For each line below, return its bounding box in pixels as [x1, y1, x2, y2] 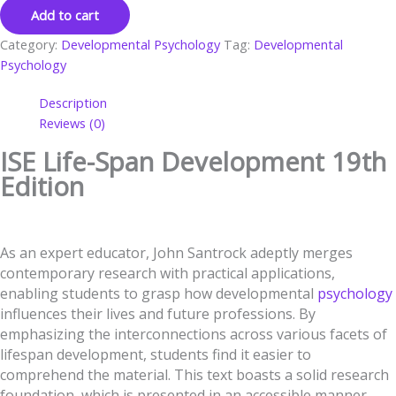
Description [38, 93, 107, 111]
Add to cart [31, 5, 99, 24]
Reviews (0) [38, 113, 105, 132]
